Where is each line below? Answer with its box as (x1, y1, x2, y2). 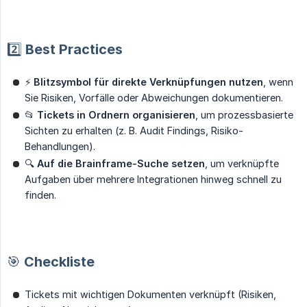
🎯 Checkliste (7, 253, 95, 270)
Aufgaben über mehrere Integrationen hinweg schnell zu (25, 173, 282, 185)
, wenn (263, 75, 293, 88)
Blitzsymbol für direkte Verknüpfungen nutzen (34, 75, 263, 88)
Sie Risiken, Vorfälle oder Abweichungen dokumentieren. (25, 91, 283, 103)
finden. (25, 188, 56, 201)
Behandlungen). (25, 140, 95, 152)
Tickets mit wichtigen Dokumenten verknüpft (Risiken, (25, 288, 276, 300)
